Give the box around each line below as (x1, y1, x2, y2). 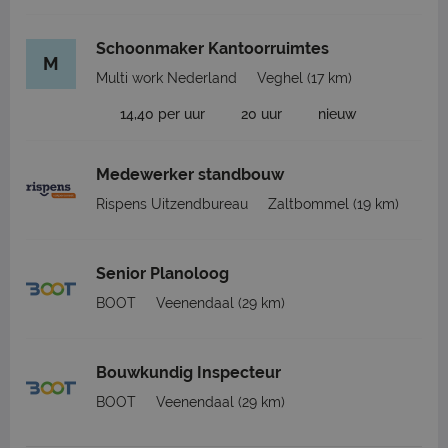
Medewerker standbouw (96, 165, 284, 184)
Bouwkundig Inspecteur (96, 363, 281, 382)
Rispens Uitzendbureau (96, 196, 248, 212)
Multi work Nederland (96, 70, 237, 86)
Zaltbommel (268, 196, 349, 212)
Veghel (257, 70, 303, 86)
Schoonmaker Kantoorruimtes (96, 39, 329, 58)
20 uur (241, 106, 282, 122)
